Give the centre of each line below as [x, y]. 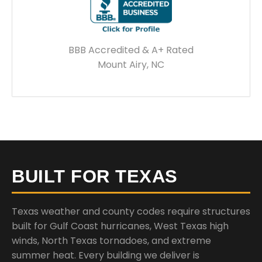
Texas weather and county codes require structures [131, 211]
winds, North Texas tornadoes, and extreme [111, 240]
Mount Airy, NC [131, 64]
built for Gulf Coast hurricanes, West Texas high [120, 226]
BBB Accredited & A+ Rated [131, 50]
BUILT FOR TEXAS [95, 176]
